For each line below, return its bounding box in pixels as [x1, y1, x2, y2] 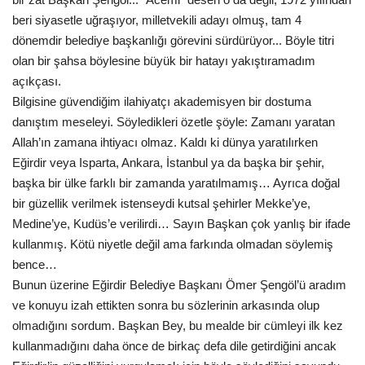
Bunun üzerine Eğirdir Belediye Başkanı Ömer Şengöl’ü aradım [12, 278, 346, 292]
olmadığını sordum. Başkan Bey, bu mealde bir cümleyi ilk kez [12, 319, 343, 333]
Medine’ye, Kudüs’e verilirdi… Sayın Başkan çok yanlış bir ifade [12, 217, 350, 231]
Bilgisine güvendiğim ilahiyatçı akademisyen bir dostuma [12, 95, 311, 109]
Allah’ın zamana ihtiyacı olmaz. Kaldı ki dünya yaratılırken [12, 135, 318, 150]
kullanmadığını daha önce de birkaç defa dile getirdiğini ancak [12, 339, 336, 354]
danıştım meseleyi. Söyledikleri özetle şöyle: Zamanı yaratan [12, 115, 335, 130]
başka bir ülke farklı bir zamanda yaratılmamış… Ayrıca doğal [12, 176, 340, 191]
